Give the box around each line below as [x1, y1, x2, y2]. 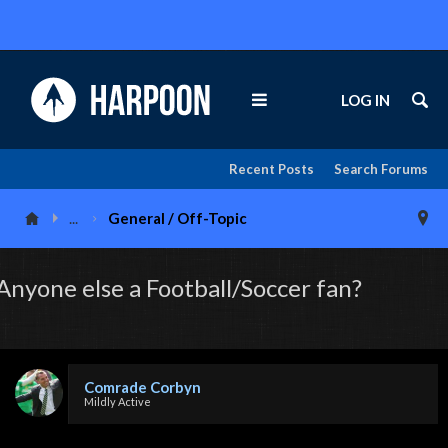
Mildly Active [84, 395, 151, 408]
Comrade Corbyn [84, 378, 201, 396]
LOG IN [341, 91, 390, 109]
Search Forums [334, 161, 428, 177]
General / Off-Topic [108, 209, 248, 227]
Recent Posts [229, 161, 314, 177]
